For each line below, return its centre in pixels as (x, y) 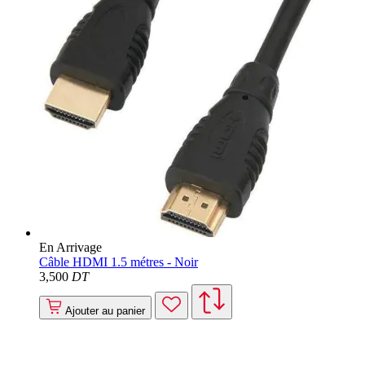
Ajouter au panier (105, 311)
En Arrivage (70, 248)
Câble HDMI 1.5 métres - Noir (119, 262)
